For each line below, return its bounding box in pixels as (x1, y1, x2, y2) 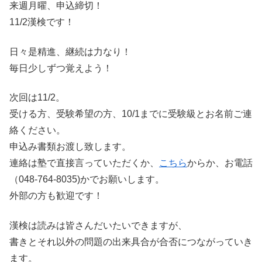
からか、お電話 (187, 158, 253, 168)
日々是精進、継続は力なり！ (9, 46, 131, 57)
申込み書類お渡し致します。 (9, 142, 131, 152)
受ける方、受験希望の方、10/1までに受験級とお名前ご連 (9, 109, 252, 119)
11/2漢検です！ (9, 17, 74, 27)
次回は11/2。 (9, 92, 65, 103)
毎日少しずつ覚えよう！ (9, 63, 112, 73)
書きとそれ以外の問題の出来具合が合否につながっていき (9, 236, 253, 247)
